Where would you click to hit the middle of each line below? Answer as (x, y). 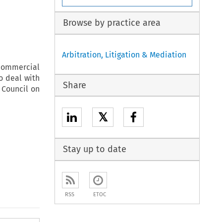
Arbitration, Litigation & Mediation (124, 55)
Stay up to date (94, 149)
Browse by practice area (111, 23)
